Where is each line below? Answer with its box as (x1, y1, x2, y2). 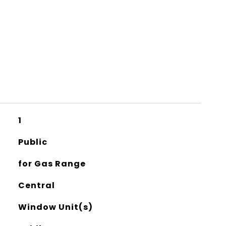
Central (18, 180, 55, 191)
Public (18, 136, 47, 148)
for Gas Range (18, 158, 86, 169)
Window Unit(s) (18, 201, 93, 213)
